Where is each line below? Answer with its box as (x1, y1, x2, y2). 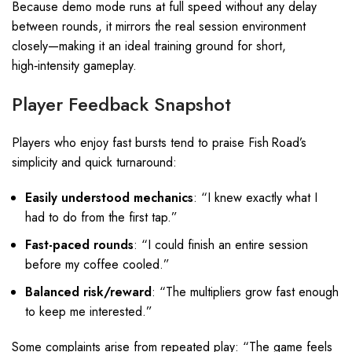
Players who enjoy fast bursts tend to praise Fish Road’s (12, 134, 306, 152)
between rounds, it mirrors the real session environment (12, 17, 306, 35)
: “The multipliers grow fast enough (152, 283, 339, 301)
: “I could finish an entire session (134, 236, 308, 254)
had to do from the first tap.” (25, 208, 178, 226)
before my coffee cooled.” (25, 255, 170, 273)
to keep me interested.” (25, 302, 152, 321)
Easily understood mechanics (25, 189, 193, 207)
